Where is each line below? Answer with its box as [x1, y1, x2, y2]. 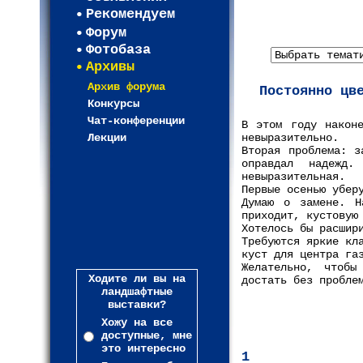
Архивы [86, 59, 135, 75]
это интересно [101, 342, 186, 355]
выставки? [108, 298, 166, 311]
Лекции [88, 131, 126, 144]
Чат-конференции [88, 114, 185, 127]
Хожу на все [101, 316, 173, 329]
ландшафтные [101, 285, 173, 298]
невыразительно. [241, 131, 339, 144]
